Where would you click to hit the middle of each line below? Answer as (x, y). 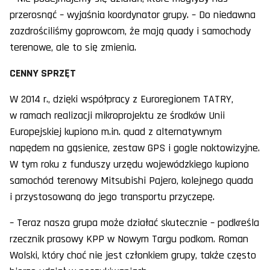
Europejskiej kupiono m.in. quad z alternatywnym (116, 132)
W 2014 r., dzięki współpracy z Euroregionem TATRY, (121, 99)
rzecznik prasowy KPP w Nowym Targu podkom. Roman (129, 239)
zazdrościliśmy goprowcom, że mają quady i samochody (130, 31)
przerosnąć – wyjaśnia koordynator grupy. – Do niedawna (133, 15)
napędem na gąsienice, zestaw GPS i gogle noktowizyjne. (135, 148)
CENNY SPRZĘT (43, 74)
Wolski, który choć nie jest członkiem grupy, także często (133, 256)
